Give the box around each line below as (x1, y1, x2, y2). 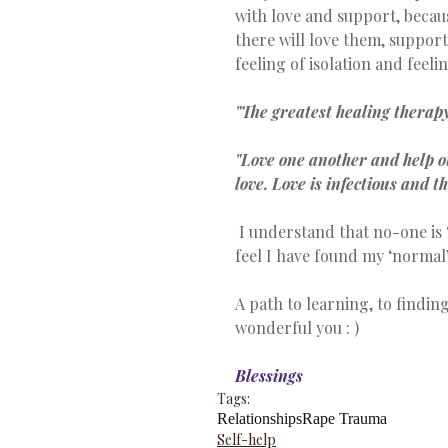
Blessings (235, 364, 303, 386)
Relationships (217, 409, 302, 427)
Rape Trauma (302, 409, 387, 427)
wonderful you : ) (235, 316, 359, 338)
